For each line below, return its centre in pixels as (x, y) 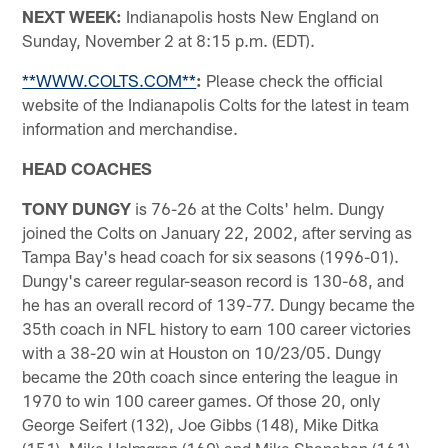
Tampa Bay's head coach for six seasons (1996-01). (211, 255)
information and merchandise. (130, 127)
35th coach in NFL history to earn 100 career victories (217, 327)
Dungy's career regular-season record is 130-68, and (213, 279)
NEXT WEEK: (72, 15)
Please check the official (293, 79)
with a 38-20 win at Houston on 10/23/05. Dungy (202, 351)
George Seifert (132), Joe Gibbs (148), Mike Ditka (201, 423)
